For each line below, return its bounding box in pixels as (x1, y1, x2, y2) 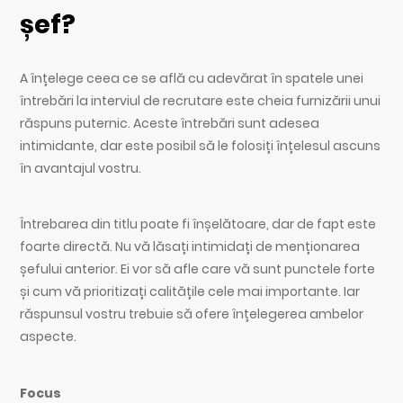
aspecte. (20, 327, 77, 346)
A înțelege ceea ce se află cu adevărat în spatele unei (20, 68, 364, 87)
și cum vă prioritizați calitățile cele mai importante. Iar (20, 282, 361, 301)
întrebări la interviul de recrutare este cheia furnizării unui (20, 91, 381, 110)
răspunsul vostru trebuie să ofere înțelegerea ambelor (20, 305, 364, 324)
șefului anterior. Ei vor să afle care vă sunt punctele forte (20, 260, 376, 279)
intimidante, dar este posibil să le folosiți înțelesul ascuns (20, 136, 381, 155)
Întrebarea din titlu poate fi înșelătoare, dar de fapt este (20, 215, 377, 234)
